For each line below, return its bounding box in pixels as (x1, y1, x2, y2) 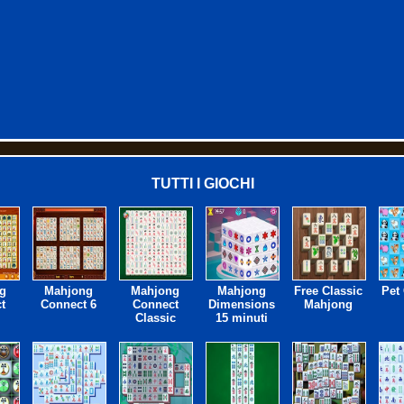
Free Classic (294, 284, 363, 298)
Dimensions (208, 298, 275, 311)
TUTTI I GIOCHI (151, 176, 254, 191)
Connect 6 (41, 298, 96, 311)
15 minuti (216, 311, 268, 325)
